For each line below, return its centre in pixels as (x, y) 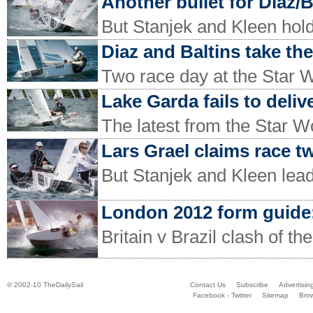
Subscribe (252, 285)
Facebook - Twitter (222, 296)
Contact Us (208, 285)
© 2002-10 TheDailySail (45, 285)
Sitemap (275, 296)
